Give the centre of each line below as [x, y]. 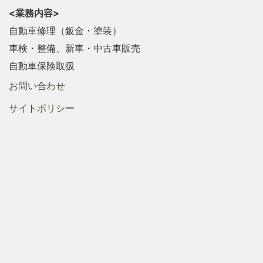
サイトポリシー [42, 108]
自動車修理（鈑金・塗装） [65, 30]
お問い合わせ [37, 85]
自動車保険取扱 [42, 65]
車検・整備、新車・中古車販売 [75, 48]
